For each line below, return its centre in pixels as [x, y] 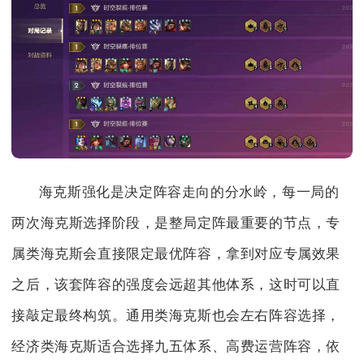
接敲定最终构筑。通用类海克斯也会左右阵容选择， [176, 316]
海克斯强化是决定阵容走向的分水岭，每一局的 [189, 193]
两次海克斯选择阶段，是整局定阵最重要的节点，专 [176, 223]
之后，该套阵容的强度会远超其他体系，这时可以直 [176, 285]
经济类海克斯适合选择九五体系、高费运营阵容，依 [176, 347]
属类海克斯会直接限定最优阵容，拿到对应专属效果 [176, 254]
